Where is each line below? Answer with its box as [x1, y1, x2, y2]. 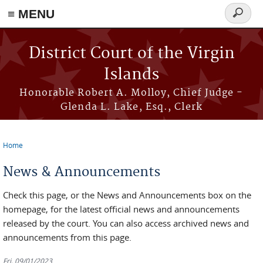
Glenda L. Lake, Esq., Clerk [60, 101, 203, 113]
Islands [104, 65, 159, 85]
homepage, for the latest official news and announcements [3, 203, 240, 215]
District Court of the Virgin [28, 44, 235, 63]
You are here [3, 147, 69, 161]
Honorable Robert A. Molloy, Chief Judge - [19, 87, 244, 99]
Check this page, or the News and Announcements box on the [3, 189, 251, 201]
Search [225, 13, 260, 26]
